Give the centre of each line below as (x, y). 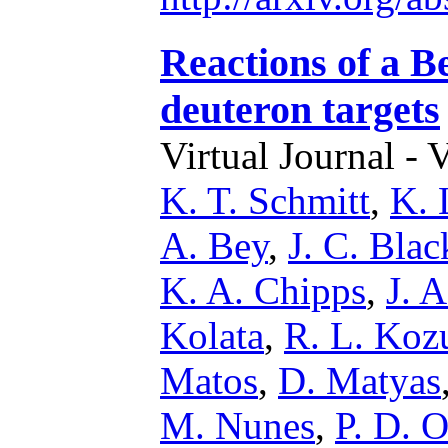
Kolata (212, 335)
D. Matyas (359, 380)
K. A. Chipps (263, 290)
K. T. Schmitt (265, 200)
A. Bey (214, 245)
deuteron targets (300, 109)
